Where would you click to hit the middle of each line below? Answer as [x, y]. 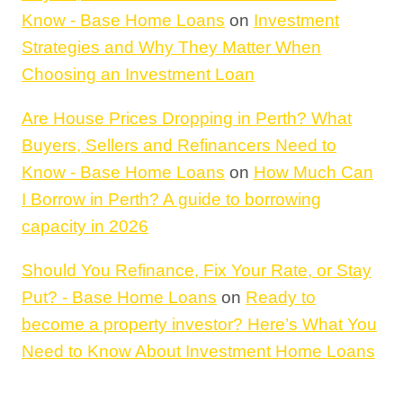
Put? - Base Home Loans [119, 298]
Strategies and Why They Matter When [171, 48]
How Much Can [313, 173]
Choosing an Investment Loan [138, 75]
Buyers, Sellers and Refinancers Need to [179, 146]
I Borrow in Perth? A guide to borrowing [171, 200]
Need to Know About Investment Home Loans [198, 352]
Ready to [281, 298]
